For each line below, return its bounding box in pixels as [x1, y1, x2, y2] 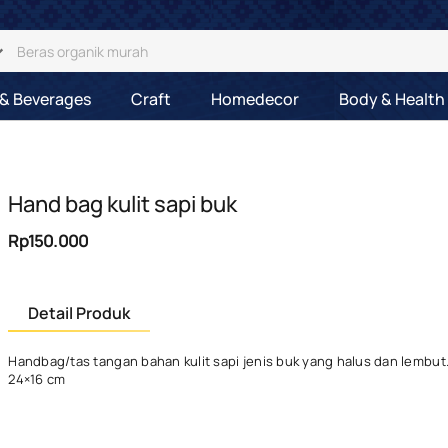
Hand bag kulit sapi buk [8, 189, 238, 219]
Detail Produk [28, 302, 131, 324]
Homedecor [210, 88, 299, 110]
